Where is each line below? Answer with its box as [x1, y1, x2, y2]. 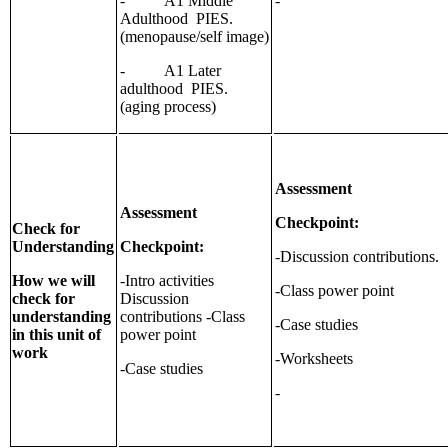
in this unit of [12, 326, 102, 344]
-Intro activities [120, 272, 214, 290]
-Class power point [275, 282, 394, 300]
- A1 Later [120, 62, 221, 80]
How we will [12, 272, 96, 290]
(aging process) [120, 98, 216, 116]
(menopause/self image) [120, 28, 269, 46]
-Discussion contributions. [275, 248, 439, 266]
